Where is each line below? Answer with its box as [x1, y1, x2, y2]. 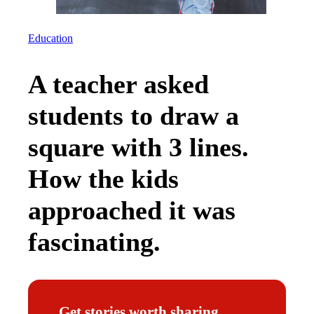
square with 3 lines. [28, 132, 249, 163]
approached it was [28, 196, 235, 226]
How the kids [28, 164, 179, 194]
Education [28, 32, 73, 45]
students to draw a [28, 101, 239, 131]
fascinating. [28, 227, 161, 257]
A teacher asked [28, 69, 209, 100]
